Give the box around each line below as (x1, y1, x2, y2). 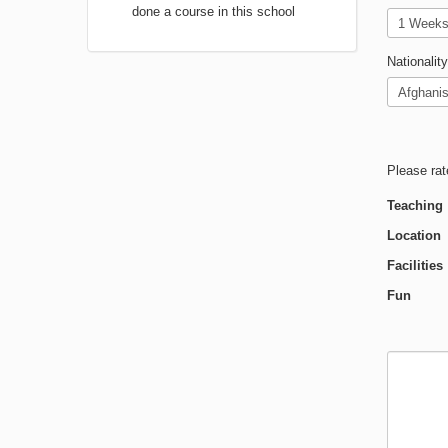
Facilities (387, 258, 443, 273)
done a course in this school (132, 4, 295, 19)
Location (387, 228, 441, 243)
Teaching (387, 198, 443, 213)
